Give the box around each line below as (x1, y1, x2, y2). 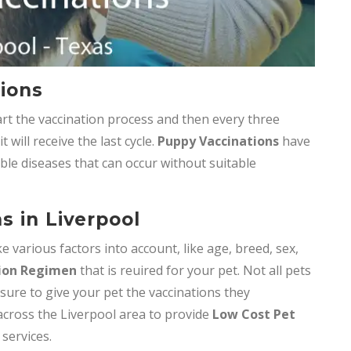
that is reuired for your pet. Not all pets (77, 262, 311, 280)
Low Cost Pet (212, 306, 295, 324)
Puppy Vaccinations (157, 132, 279, 150)
